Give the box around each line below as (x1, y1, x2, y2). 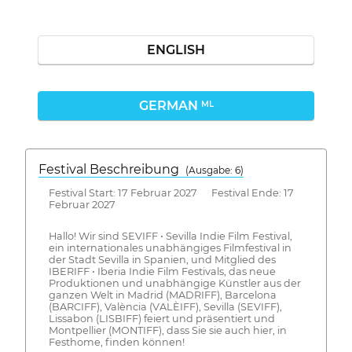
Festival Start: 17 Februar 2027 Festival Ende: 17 (48, 186, 294, 199)
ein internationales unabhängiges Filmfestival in (48, 242, 291, 255)
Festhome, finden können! (48, 336, 185, 349)
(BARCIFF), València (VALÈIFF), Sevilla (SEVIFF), (48, 301, 282, 313)
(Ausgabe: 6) (185, 164, 244, 176)
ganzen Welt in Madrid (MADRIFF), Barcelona (48, 289, 277, 302)
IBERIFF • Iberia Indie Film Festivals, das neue (48, 266, 276, 278)
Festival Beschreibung (38, 162, 185, 177)
